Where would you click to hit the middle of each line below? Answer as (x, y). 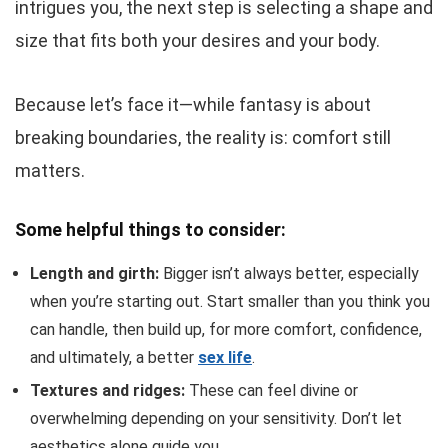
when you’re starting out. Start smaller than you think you (230, 301)
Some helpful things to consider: (150, 229)
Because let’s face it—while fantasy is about (193, 104)
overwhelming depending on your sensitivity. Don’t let (216, 418)
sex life (225, 357)
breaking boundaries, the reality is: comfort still (203, 137)
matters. (50, 170)
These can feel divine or (271, 390)
